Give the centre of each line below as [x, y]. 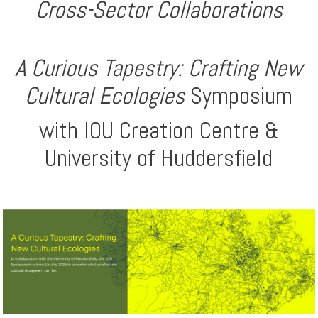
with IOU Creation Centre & [159, 131]
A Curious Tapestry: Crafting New [159, 68]
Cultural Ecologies [105, 96]
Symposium [239, 96]
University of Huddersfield [159, 159]
